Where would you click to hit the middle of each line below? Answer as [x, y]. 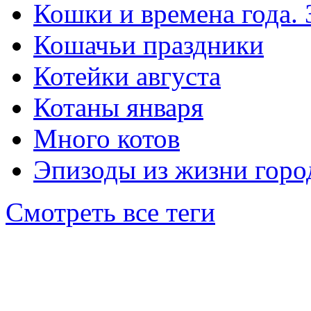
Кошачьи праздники [149, 44]
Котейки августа [127, 76]
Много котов [107, 138]
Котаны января [118, 107]
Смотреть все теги [110, 212]
